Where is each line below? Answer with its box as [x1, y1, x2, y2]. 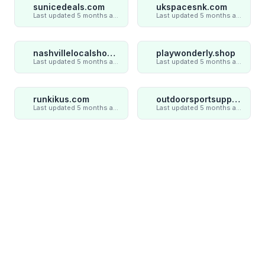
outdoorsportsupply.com [231, 94, 240, 105]
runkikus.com [33, 94, 89, 105]
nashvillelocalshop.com [107, 48, 115, 59]
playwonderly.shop [156, 48, 235, 59]
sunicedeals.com [33, 2, 105, 12]
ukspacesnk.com [156, 2, 227, 12]
